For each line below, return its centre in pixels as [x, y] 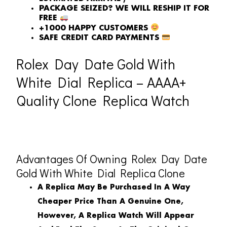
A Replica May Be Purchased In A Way [114, 187]
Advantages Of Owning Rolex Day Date [112, 159]
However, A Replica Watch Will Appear [116, 216]
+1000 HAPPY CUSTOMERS [95, 28]
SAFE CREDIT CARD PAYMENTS [100, 38]
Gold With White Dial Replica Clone [101, 173]
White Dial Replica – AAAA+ [101, 82]
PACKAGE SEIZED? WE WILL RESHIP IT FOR [124, 8]
